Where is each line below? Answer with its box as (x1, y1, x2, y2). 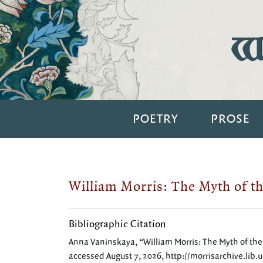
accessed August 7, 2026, (69, 251, 166, 262)
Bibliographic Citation (69, 218, 166, 231)
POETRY (132, 111, 178, 127)
